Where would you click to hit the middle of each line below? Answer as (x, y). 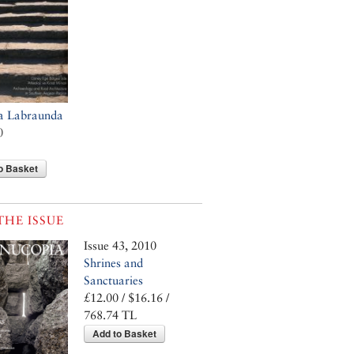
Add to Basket (124, 333)
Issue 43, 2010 (120, 245)
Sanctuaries (113, 280)
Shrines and (113, 262)
